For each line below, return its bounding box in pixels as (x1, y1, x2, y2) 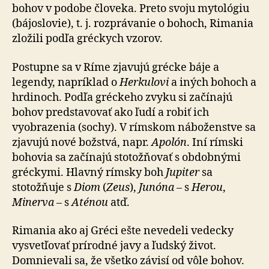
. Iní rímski (187, 135, 243, 150)
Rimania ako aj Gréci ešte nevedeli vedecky (12, 224, 234, 238)
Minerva (12, 195, 54, 210)
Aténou (71, 195, 108, 210)
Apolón (151, 135, 187, 150)
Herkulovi (119, 75, 169, 89)
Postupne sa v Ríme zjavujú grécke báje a (12, 60, 219, 74)
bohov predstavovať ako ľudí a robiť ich (12, 105, 209, 119)
